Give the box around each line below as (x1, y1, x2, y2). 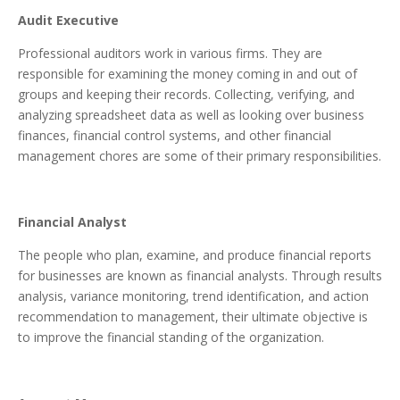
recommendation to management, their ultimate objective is (18, 308, 368, 326)
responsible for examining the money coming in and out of (18, 65, 357, 83)
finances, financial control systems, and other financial (18, 127, 331, 145)
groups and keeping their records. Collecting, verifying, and (18, 86, 354, 104)
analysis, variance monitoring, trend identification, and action (18, 287, 369, 305)
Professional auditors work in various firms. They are (18, 45, 322, 62)
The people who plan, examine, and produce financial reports (18, 246, 371, 264)
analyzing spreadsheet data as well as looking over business (18, 106, 364, 124)
